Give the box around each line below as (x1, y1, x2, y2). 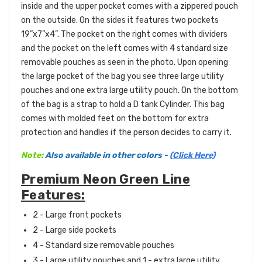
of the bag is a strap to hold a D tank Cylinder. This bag (21, 99, 225, 110)
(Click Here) (170, 150, 215, 161)
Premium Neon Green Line (21, 171, 190, 188)
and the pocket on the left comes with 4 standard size (21, 43, 228, 54)
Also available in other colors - (45, 150, 168, 161)
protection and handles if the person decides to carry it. (21, 127, 232, 138)
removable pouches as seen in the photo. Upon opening (21, 57, 228, 68)
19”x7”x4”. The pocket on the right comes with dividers (21, 29, 227, 40)
